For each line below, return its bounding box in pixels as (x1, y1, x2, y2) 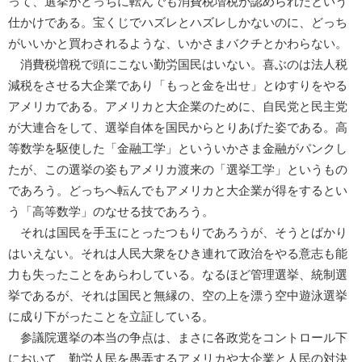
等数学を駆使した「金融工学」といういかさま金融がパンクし (8, 141, 347, 155)
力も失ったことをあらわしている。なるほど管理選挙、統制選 (8, 267, 347, 281)
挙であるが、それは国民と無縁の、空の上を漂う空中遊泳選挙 (8, 288, 347, 302)
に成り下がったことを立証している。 (8, 309, 214, 323)
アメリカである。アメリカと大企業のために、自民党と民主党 (8, 99, 347, 113)
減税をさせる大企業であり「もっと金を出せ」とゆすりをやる (8, 78, 347, 92)
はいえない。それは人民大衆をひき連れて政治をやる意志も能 (8, 246, 347, 260)
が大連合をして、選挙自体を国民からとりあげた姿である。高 (8, 120, 347, 134)
